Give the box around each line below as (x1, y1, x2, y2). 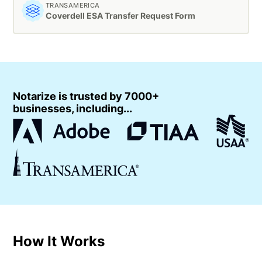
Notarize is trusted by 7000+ (13, 90, 160, 103)
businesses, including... (13, 102, 133, 115)
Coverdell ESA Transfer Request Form (45, 10, 195, 20)
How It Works (13, 233, 105, 250)
